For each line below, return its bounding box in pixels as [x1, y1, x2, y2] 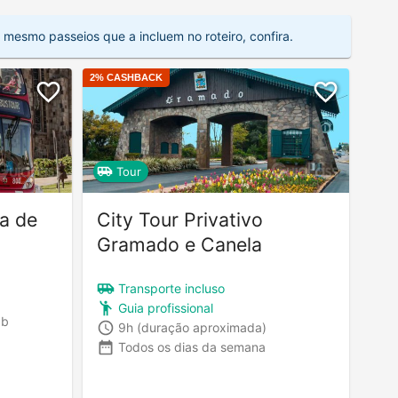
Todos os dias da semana [118, 339, 266, 355]
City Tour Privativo [97, 207, 263, 231]
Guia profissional [118, 300, 213, 316]
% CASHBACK [95, 71, 163, 83]
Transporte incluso [118, 281, 225, 297]
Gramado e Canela [97, 232, 262, 256]
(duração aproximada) [137, 320, 267, 336]
